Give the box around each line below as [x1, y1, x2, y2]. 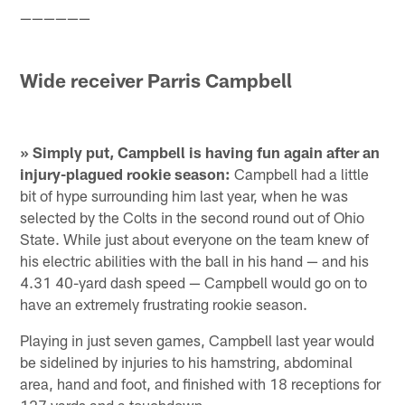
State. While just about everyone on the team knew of [20, 230, 370, 249]
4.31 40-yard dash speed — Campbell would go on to [20, 273, 368, 292]
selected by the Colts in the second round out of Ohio [20, 208, 365, 227]
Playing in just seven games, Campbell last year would [20, 331, 375, 350]
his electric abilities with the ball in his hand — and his [20, 251, 370, 270]
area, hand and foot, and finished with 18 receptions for [20, 374, 381, 393]
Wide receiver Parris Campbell [20, 68, 293, 91]
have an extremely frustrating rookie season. [20, 295, 308, 314]
